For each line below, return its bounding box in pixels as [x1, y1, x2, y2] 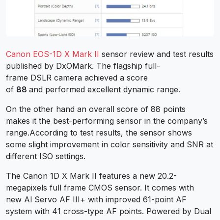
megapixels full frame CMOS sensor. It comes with [6, 182, 194, 192]
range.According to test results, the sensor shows [6, 127, 192, 137]
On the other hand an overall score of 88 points [6, 104, 186, 114]
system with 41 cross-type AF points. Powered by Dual [6, 206, 211, 216]
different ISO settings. [6, 151, 85, 161]
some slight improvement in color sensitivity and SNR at [6, 139, 213, 149]
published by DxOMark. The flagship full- [6, 60, 160, 71]
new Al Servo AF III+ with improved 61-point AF [6, 194, 187, 204]
